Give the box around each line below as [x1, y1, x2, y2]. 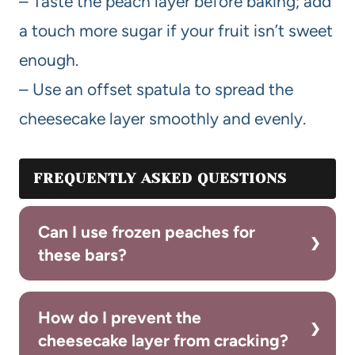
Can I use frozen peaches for [38, 222, 255, 242]
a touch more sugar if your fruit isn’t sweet [19, 21, 333, 41]
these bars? [38, 245, 127, 265]
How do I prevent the [38, 307, 201, 328]
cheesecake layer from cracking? [38, 330, 288, 351]
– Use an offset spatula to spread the [19, 79, 293, 100]
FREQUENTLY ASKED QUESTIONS [33, 170, 287, 187]
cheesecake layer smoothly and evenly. [19, 109, 306, 129]
